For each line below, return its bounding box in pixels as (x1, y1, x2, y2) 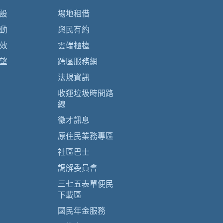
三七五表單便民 (58, 180, 113, 188)
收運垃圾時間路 (58, 89, 113, 98)
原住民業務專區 (58, 132, 113, 140)
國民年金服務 (58, 207, 106, 215)
